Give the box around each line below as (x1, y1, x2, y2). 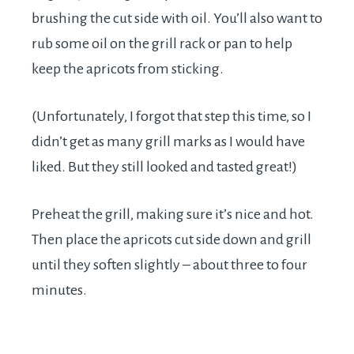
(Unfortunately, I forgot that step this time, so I (32, 108, 311, 125)
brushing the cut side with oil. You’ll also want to (32, 10, 322, 27)
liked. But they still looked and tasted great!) (32, 159, 297, 175)
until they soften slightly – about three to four (32, 257, 307, 273)
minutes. (32, 282, 87, 299)
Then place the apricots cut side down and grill (32, 232, 311, 248)
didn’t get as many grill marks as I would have (32, 134, 305, 150)
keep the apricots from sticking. (32, 61, 224, 77)
